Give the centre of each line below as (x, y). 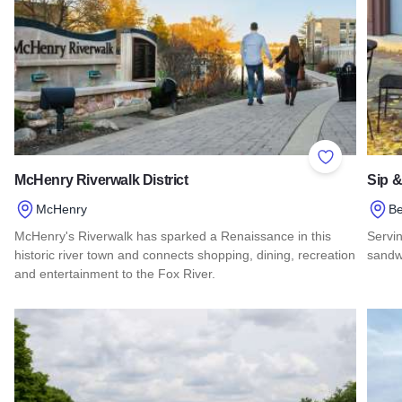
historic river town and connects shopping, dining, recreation (185, 255)
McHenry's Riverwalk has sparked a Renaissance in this (173, 236)
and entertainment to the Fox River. (115, 274)
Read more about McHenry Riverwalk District (157, 308)
